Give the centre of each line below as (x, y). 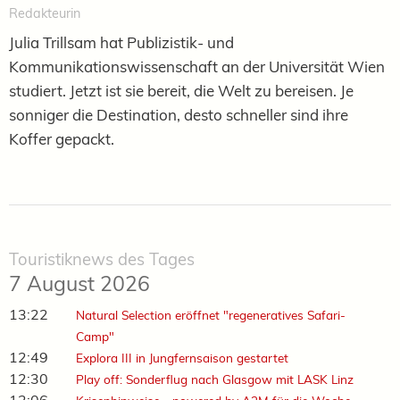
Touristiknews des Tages (102, 260)
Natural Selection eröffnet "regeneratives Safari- (210, 315)
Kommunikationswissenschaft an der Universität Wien (197, 67)
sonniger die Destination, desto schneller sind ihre (179, 115)
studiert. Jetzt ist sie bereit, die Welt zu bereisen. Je (181, 91)
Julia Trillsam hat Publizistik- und (121, 43)
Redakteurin (45, 14)
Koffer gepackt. (62, 139)
